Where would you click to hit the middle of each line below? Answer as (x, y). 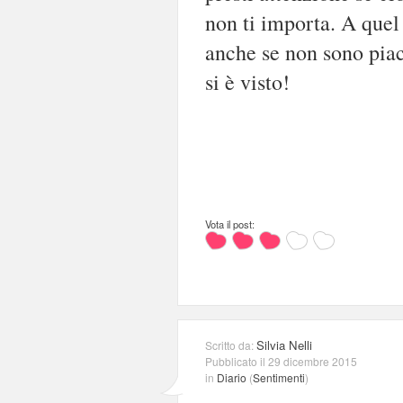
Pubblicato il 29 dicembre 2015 (281, 361)
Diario (232, 377)
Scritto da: (231, 345)
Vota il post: (230, 224)
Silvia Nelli (284, 345)
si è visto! (247, 81)
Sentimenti (279, 377)
